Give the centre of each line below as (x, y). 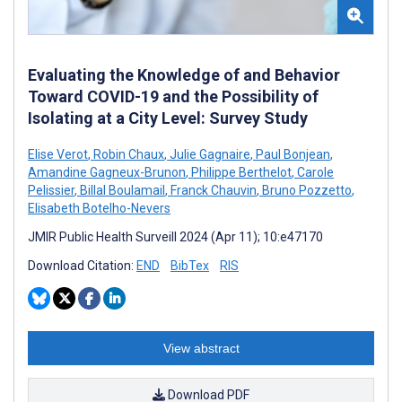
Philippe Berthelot (240, 172)
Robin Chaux (127, 154)
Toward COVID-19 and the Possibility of (173, 96)
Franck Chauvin (212, 190)
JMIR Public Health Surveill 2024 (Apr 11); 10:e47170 (175, 236)
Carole (314, 172)
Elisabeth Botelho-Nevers (99, 208)
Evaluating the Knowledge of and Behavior (184, 74)
